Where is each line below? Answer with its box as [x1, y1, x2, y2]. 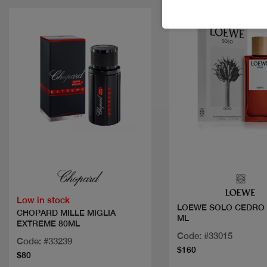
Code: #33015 [176, 231, 232, 241]
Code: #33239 [17, 235, 72, 246]
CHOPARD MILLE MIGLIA [17, 207, 116, 218]
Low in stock [17, 194, 70, 205]
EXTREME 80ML [17, 218, 80, 228]
